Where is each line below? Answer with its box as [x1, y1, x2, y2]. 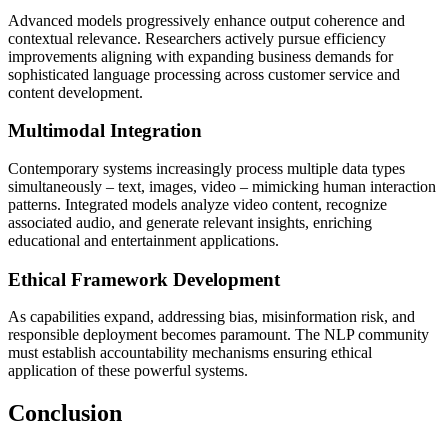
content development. [8, 83, 143, 101]
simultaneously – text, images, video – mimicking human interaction [8, 177, 436, 195]
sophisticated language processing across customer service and [8, 65, 400, 83]
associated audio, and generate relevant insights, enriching [8, 213, 372, 231]
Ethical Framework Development [8, 268, 280, 290]
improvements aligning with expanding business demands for [8, 47, 393, 65]
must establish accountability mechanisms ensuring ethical [8, 344, 372, 362]
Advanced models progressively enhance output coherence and [8, 11, 405, 29]
